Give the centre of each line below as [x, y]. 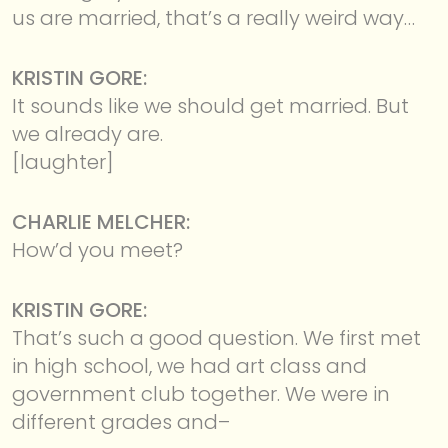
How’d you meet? [97, 249]
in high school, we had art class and [189, 365]
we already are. [87, 133]
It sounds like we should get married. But [210, 105]
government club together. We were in [201, 393]
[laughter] [63, 161]
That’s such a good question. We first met [216, 337]
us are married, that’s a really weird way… [213, 17]
